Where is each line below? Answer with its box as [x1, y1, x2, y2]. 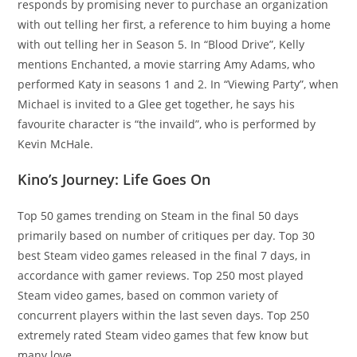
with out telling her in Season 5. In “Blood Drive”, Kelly [18, 37, 305, 53]
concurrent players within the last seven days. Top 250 [18, 308, 310, 324]
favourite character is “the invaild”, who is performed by [18, 116, 316, 132]
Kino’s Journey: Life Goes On [18, 170, 211, 190]
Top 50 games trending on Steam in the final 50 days [18, 208, 300, 224]
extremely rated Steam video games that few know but [18, 328, 309, 343]
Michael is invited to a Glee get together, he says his [18, 96, 296, 112]
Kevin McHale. [18, 136, 94, 152]
